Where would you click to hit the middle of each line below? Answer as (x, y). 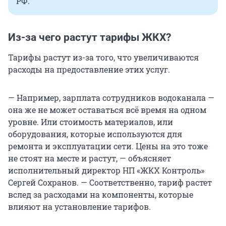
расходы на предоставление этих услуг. (89, 69)
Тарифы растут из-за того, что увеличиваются (103, 57)
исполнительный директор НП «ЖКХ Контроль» (106, 170)
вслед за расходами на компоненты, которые (101, 194)
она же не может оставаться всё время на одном (107, 109)
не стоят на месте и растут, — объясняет (90, 158)
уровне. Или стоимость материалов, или (91, 122)
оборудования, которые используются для (95, 134)
